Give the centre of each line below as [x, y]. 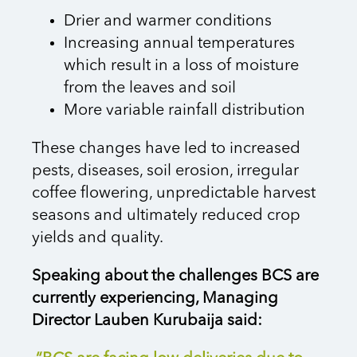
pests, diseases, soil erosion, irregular [165, 172]
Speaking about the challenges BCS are [175, 277]
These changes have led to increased [166, 149]
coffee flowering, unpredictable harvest [174, 194]
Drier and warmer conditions [168, 22]
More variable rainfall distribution [184, 111]
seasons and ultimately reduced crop [166, 216]
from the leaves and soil [150, 89]
